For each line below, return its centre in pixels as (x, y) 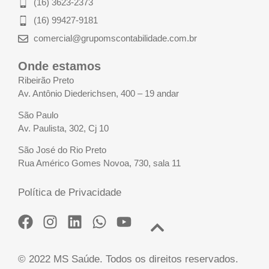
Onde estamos (59, 66)
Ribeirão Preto (46, 80)
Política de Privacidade (70, 192)
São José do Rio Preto (62, 150)
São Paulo (38, 115)
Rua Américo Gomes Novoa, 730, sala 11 (99, 163)
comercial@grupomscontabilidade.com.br (116, 38)
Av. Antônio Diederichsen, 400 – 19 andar (98, 93)
